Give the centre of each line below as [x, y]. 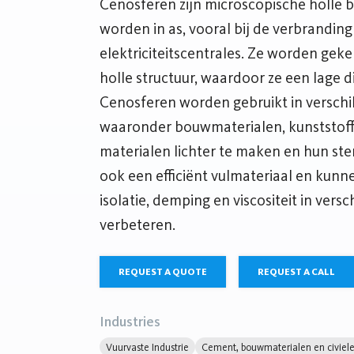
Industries [130, 322]
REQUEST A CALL [296, 272]
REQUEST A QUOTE [163, 272]
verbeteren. [137, 225]
